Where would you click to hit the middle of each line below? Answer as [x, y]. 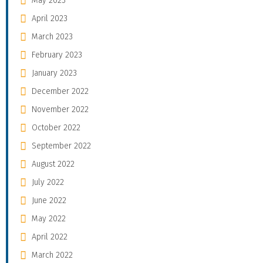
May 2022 [49, 219]
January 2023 [54, 73]
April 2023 [50, 19]
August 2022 [53, 164]
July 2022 [48, 183]
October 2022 [56, 128]
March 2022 [52, 255]
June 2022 [49, 201]
